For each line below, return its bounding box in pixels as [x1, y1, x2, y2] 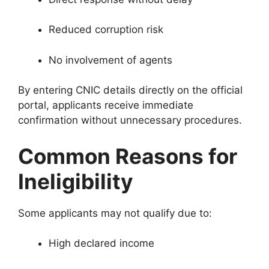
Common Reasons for [18, 143, 237, 169]
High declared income [49, 237, 154, 250]
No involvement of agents [49, 53, 172, 66]
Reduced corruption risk [49, 23, 163, 36]
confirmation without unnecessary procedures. [18, 114, 242, 127]
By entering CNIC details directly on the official [18, 84, 243, 97]
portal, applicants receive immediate [18, 99, 193, 112]
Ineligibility [18, 168, 133, 194]
